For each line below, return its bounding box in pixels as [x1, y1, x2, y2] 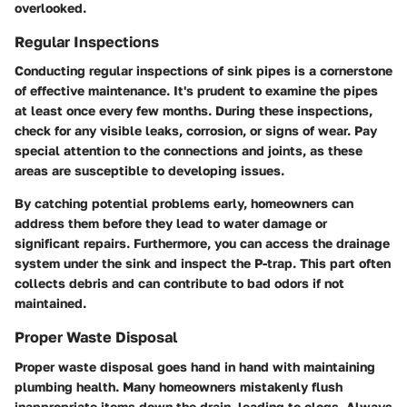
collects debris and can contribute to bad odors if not [15, 275, 344, 292]
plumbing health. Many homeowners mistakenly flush [15, 378, 342, 394]
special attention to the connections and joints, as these [15, 143, 362, 159]
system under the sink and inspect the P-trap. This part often [15, 255, 391, 272]
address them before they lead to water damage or [15, 215, 327, 232]
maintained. [15, 295, 86, 312]
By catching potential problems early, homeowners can [15, 195, 353, 212]
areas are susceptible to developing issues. [15, 163, 284, 179]
